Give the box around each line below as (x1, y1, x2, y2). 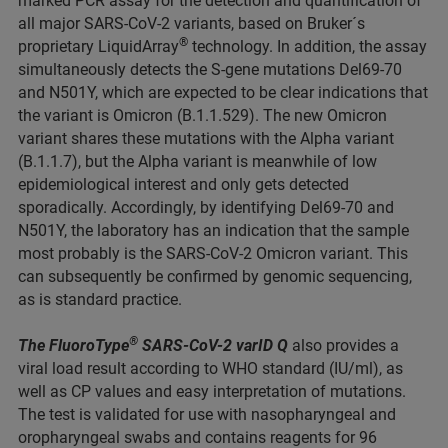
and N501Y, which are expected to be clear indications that (18, 83, 428, 102)
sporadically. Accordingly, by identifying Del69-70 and (18, 198, 394, 217)
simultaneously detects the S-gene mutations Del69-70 (18, 60, 402, 79)
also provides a (288, 336, 399, 355)
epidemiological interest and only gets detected (18, 175, 349, 194)
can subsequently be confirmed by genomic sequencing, (18, 267, 412, 286)
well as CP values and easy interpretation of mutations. (18, 382, 406, 401)
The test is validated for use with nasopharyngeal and (18, 405, 396, 424)
